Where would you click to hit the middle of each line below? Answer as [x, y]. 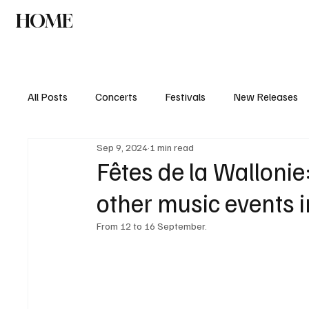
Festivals [186, 97]
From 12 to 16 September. [153, 226]
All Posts [48, 97]
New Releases [266, 97]
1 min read [172, 147]
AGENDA [227, 21]
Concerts [117, 97]
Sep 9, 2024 [122, 147]
